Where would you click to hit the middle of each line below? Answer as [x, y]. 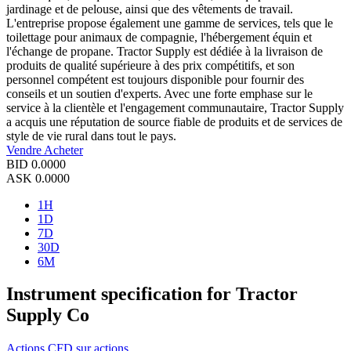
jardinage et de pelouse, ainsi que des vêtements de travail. [150, 9]
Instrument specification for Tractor [152, 294]
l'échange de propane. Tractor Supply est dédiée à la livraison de [165, 51]
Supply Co [48, 315]
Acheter [63, 150]
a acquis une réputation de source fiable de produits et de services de [174, 121]
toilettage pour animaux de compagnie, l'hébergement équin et [159, 37]
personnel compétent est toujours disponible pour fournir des [155, 79]
